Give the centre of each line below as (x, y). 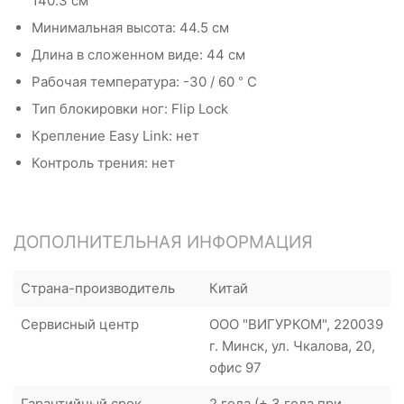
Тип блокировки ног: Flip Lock (130, 108)
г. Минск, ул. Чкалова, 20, (292, 345)
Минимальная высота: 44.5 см (130, 27)
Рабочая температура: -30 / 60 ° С (144, 81)
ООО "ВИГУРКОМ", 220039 (296, 324)
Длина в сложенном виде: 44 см (138, 54)
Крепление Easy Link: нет (115, 135)
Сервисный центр (80, 324)
